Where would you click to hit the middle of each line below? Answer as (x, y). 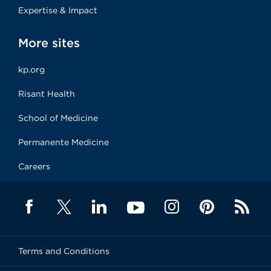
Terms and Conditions (64, 251)
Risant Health (47, 94)
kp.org (31, 70)
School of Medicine (58, 118)
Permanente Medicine (64, 142)
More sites (49, 43)
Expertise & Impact (58, 10)
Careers (34, 166)
